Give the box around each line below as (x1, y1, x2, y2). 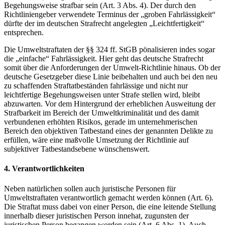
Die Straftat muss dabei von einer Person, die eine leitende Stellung (4, 202, 216, 211)
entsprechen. (4, 28, 44, 37)
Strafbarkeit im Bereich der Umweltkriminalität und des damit (4, 108, 199, 117)
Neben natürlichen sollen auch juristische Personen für (4, 184, 176, 193)
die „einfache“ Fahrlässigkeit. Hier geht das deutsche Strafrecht (4, 54, 203, 63)
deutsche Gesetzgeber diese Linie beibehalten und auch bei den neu (4, 72, 217, 81)
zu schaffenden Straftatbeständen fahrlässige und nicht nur (4, 81, 188, 90)
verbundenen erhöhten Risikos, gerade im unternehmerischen (4, 117, 197, 126)
